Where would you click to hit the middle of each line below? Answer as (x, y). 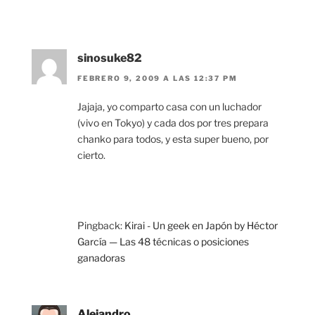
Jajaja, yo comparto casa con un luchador (169, 106)
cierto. (91, 155)
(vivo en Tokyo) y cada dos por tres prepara (173, 122)
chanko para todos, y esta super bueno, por (173, 139)
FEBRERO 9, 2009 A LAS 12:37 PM (157, 78)
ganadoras (101, 257)
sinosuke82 (110, 58)
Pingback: (101, 225)
